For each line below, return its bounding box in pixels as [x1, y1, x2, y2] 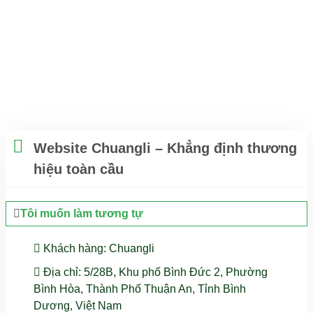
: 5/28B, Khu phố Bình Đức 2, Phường [78, 265, 268, 278]
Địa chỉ [41, 265, 78, 278]
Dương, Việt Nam [34, 299, 122, 312]
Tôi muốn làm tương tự [20, 207, 143, 219]
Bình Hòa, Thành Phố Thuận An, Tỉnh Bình [34, 282, 246, 295]
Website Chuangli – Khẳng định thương [34, 140, 297, 156]
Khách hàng [41, 242, 103, 254]
